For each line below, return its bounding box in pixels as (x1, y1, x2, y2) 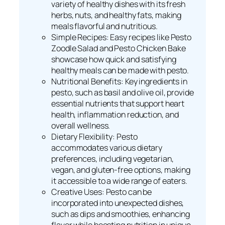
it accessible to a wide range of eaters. (51, 175, 187, 187)
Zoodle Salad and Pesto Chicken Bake (51, 43, 186, 54)
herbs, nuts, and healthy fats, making (51, 10, 182, 21)
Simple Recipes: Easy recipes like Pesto (51, 32, 192, 43)
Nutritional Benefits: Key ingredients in (51, 76, 187, 87)
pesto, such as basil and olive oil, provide (51, 87, 194, 98)
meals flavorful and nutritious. (51, 21, 158, 32)
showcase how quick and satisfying (51, 54, 176, 65)
